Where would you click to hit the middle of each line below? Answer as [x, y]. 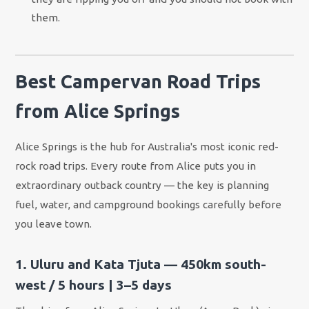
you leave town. [54, 224]
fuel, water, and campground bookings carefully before [149, 205]
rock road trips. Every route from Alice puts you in [136, 166]
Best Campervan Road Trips [138, 82]
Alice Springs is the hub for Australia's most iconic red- [147, 147]
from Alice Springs [98, 111]
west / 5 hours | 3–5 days [94, 285]
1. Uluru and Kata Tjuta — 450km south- [141, 264]
